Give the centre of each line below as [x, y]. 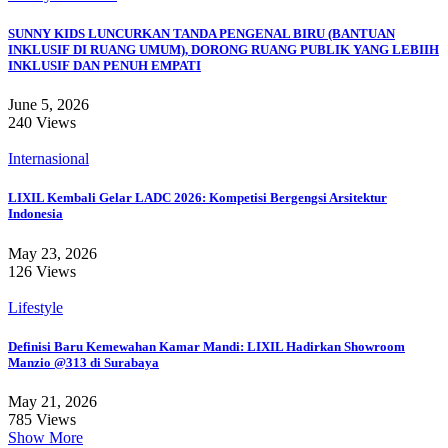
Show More [45, 437]
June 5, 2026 [48, 105]
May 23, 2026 [52, 253]
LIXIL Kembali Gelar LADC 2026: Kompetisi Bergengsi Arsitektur [197, 198]
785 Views [42, 419]
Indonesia [35, 214]
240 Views [42, 123]
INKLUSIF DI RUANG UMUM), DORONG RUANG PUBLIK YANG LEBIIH [223, 50]
